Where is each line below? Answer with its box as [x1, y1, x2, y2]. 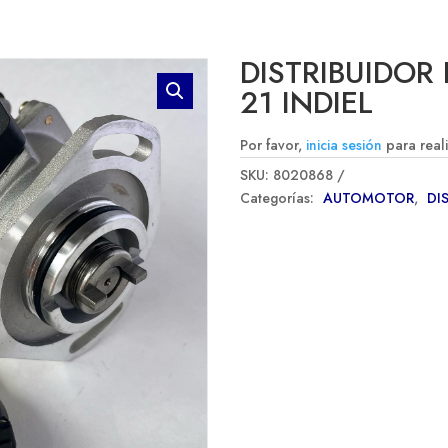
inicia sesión [306, 134, 383, 155]
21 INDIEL [240, 80, 374, 124]
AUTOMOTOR [323, 187, 415, 208]
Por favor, [240, 134, 307, 155]
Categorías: [240, 187, 319, 208]
